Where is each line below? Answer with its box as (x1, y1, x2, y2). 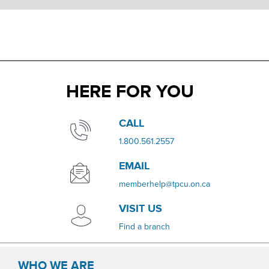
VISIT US (119, 202, 162, 216)
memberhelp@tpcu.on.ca (119, 177, 210, 190)
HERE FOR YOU (66, 81, 194, 103)
